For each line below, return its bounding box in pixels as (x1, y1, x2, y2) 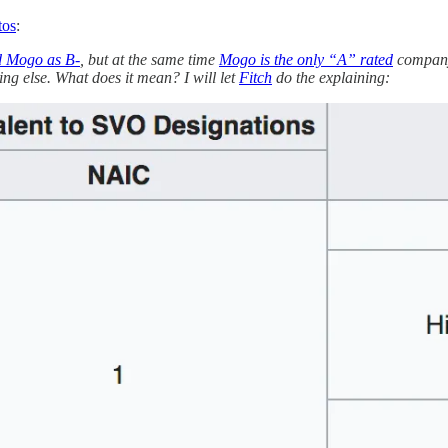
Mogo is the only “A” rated (219, 51, 393, 69)
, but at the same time (80, 51, 219, 69)
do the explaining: (272, 69, 390, 87)
